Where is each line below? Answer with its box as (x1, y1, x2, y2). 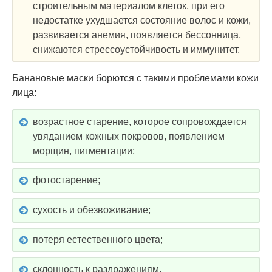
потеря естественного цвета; (33, 234, 163, 245)
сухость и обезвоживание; (33, 205, 151, 216)
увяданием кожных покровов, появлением (33, 131, 225, 141)
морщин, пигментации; (33, 145, 135, 156)
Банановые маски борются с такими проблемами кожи (12, 73, 259, 84)
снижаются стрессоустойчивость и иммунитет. (33, 44, 240, 55)
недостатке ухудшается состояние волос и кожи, (33, 15, 251, 25)
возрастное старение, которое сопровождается (33, 116, 246, 127)
